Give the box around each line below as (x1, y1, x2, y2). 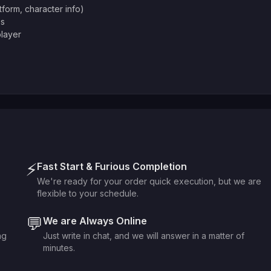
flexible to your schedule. (37, 188, 139, 198)
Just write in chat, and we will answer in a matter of (43, 230, 244, 241)
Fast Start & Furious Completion (37, 160, 187, 172)
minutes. (43, 243, 75, 253)
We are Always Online (43, 215, 147, 227)
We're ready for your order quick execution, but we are (37, 176, 261, 186)
